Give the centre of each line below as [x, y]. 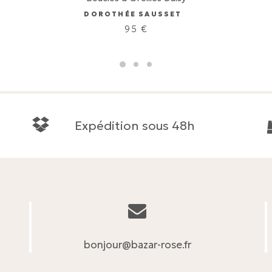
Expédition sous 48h [135, 126]
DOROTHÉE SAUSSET [133, 14]
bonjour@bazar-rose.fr [137, 245]
